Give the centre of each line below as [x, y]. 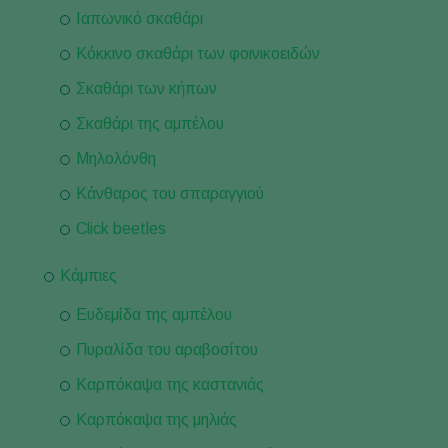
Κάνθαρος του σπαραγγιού [170, 193]
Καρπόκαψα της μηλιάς [156, 419]
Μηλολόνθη [116, 158]
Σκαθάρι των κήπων [146, 88]
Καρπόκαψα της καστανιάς [170, 384]
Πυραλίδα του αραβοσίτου [167, 349]
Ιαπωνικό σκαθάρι [139, 18]
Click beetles [121, 228]
